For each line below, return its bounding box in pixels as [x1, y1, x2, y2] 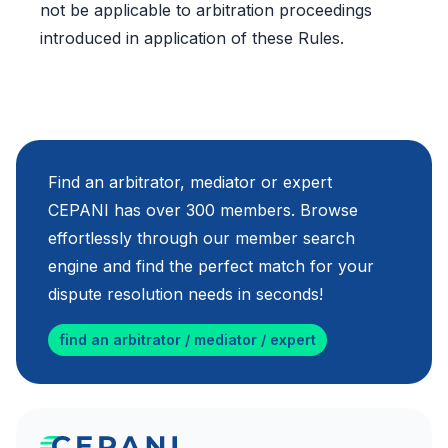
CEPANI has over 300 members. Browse [48, 200, 358, 221]
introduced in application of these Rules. [40, 28, 344, 49]
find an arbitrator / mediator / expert [59, 331, 316, 349]
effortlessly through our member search [48, 228, 355, 249]
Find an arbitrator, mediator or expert [48, 172, 332, 193]
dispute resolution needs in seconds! [48, 284, 323, 305]
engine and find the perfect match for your [48, 256, 374, 277]
